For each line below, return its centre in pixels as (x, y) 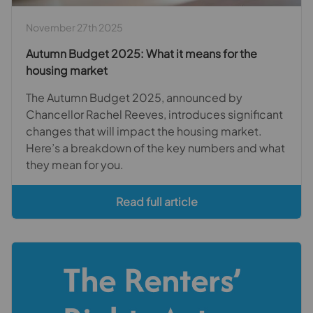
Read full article (156, 201)
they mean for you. (75, 164)
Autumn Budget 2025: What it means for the (141, 53)
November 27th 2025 (74, 27)
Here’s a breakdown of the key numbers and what (155, 147)
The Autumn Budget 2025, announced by (134, 97)
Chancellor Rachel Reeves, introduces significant (154, 114)
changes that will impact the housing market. (144, 131)
